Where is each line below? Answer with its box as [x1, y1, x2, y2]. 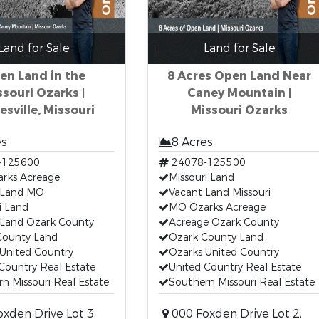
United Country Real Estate [168, 261, 301, 274]
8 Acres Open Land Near [167, 68, 311, 83]
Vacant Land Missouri [168, 186, 271, 199]
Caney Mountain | [187, 85, 291, 100]
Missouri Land [168, 171, 234, 184]
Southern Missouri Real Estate [168, 276, 315, 289]
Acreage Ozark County [168, 216, 279, 229]
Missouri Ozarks [191, 103, 288, 117]
